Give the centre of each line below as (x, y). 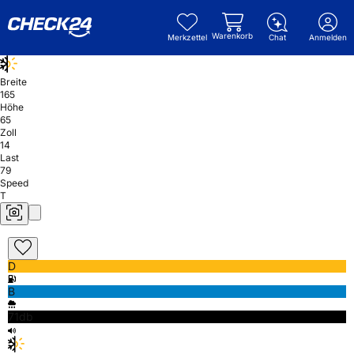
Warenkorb (232, 36)
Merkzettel (187, 37)
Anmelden (328, 37)
